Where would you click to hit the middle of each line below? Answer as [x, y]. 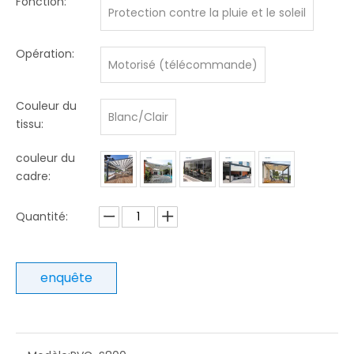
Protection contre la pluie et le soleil [207, 13]
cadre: [33, 176]
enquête [66, 278]
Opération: [45, 54]
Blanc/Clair [138, 117]
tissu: [30, 124]
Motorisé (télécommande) [183, 65]
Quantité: [42, 217]
